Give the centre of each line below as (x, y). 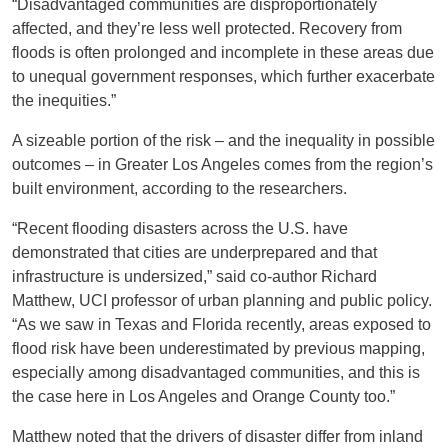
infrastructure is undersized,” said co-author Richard (194, 277)
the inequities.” (64, 101)
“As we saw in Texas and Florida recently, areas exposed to (221, 325)
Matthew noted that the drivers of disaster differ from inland (217, 437)
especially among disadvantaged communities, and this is (216, 373)
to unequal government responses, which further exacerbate (223, 77)
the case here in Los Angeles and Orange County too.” (203, 397)
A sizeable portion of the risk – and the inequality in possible (223, 141)
